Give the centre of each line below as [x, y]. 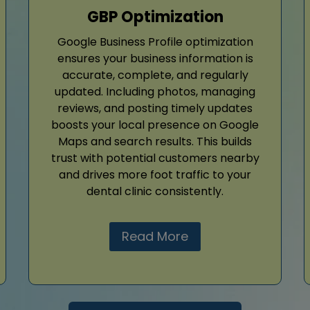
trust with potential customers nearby [155, 158]
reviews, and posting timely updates [155, 108]
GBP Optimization [155, 17]
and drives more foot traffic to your [155, 174]
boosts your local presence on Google [155, 125]
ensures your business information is [155, 58]
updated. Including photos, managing [155, 91]
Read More [155, 236]
